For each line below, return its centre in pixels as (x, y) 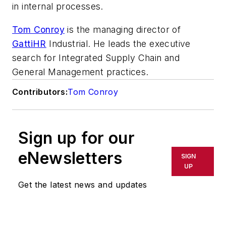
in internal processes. (58, 7)
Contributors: (40, 92)
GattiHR (29, 44)
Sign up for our (76, 138)
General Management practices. (80, 72)
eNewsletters (70, 158)
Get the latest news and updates (83, 185)
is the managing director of (123, 30)
